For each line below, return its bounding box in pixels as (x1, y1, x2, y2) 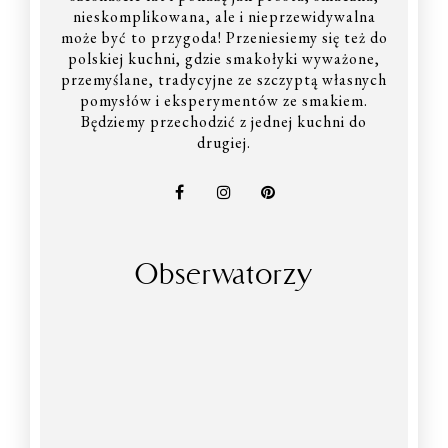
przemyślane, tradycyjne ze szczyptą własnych (61, 69, 387, 91)
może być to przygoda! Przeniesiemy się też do (60, 27, 388, 49)
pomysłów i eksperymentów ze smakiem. (80, 90, 368, 112)
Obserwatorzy (135, 255, 313, 293)
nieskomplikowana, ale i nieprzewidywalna (72, 6, 376, 28)
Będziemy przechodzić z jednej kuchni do (81, 111, 367, 133)
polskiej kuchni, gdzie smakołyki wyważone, (68, 48, 380, 70)
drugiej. (197, 132, 251, 154)
